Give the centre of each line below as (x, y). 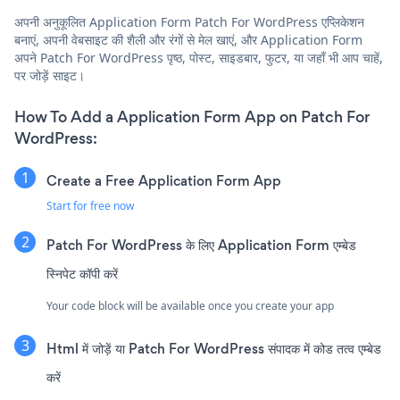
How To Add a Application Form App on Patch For (192, 117)
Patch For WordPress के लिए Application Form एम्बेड (201, 245)
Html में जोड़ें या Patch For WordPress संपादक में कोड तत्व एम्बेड (214, 348)
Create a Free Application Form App (164, 180)
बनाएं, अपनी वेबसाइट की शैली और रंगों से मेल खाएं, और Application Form (188, 39)
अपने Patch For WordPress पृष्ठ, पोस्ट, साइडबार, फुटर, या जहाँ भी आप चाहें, (199, 57)
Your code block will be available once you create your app (190, 305)
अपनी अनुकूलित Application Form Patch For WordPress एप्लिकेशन (189, 21)
